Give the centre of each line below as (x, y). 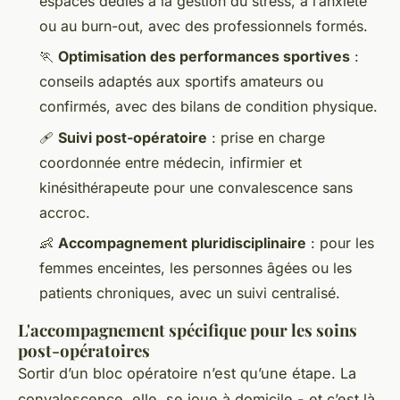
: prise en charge (266, 137)
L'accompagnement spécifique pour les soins (187, 330)
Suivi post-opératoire (133, 137)
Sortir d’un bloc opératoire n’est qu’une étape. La (187, 374)
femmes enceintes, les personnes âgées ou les (196, 268)
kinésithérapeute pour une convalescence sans (196, 187)
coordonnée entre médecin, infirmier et (171, 162)
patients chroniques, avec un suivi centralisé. (190, 293)
